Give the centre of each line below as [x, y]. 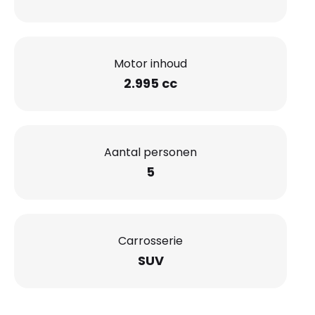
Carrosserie [150, 240]
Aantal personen [150, 152]
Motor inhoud [150, 63]
